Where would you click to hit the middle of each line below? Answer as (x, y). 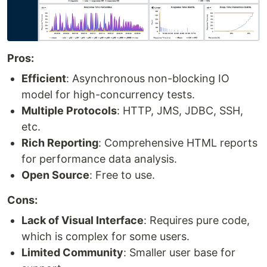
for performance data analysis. (99, 159)
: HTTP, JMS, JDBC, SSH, (180, 110)
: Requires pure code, (197, 220)
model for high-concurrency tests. (108, 94)
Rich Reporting (60, 142)
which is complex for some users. (105, 236)
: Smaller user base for (179, 252)
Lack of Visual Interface (83, 220)
